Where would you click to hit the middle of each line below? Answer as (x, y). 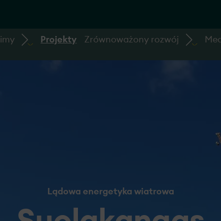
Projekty (59, 39)
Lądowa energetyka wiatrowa (110, 191)
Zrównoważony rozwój (132, 39)
